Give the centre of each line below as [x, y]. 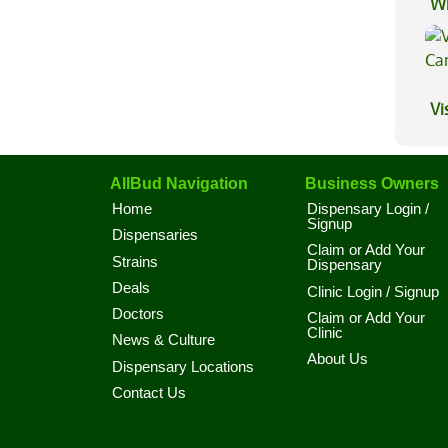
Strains [135, 261]
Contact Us [149, 392]
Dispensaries [155, 235]
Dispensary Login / [368, 209]
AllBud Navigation [179, 183]
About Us [337, 359]
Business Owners [372, 183]
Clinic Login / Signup [373, 291]
